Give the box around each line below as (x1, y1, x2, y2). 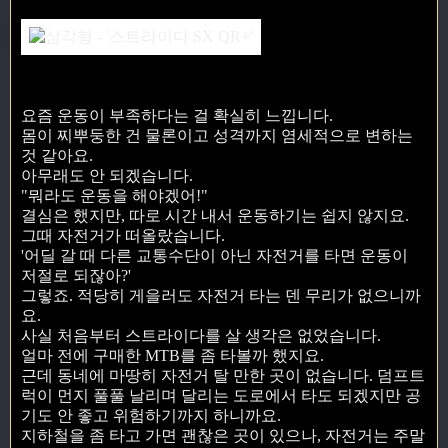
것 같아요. (21, 147, 93, 165)
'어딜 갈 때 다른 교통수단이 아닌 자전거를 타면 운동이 (21, 247, 408, 265)
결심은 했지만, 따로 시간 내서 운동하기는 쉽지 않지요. (21, 207, 409, 225)
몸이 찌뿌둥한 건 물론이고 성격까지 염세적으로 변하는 (21, 127, 413, 145)
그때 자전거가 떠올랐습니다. (21, 227, 225, 245)
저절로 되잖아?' (21, 267, 131, 285)
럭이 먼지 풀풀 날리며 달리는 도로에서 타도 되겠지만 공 (21, 387, 421, 405)
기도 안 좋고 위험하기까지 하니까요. (21, 407, 281, 425)
